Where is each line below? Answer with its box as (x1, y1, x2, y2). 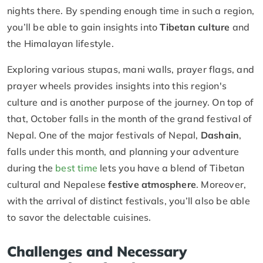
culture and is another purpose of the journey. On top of (7, 96, 254, 109)
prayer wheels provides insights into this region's (7, 80, 227, 92)
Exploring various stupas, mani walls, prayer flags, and (7, 63, 255, 76)
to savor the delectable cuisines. (7, 211, 151, 224)
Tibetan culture (160, 21, 230, 33)
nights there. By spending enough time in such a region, (7, 5, 255, 17)
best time (55, 162, 98, 174)
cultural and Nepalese (7, 178, 109, 191)
